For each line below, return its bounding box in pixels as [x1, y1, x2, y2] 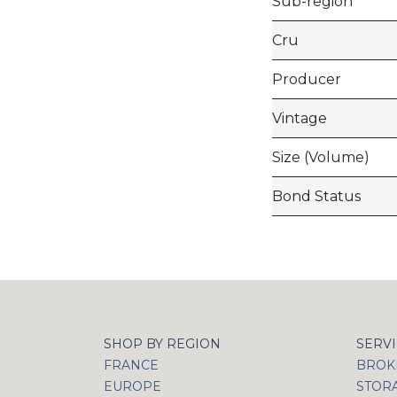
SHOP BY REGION [104, 335, 221, 352]
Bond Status [272, 187, 361, 205]
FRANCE [104, 356, 159, 373]
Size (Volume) [272, 148, 370, 166]
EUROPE [104, 378, 161, 394]
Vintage [272, 109, 327, 127]
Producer [272, 70, 341, 88]
